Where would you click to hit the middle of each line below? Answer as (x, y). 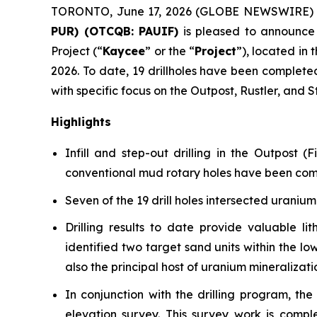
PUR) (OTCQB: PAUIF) (115, 31)
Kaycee (124, 51)
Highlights (81, 122)
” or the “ (170, 51)
